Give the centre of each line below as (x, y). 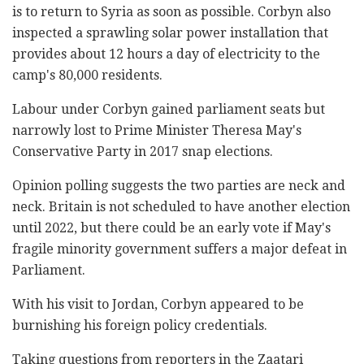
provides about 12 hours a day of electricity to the (166, 54)
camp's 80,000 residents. (87, 75)
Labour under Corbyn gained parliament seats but (169, 109)
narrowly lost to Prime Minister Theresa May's (157, 130)
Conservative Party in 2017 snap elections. (143, 151)
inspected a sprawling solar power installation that (170, 32)
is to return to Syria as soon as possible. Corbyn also (171, 11)
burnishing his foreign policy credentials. (140, 325)
